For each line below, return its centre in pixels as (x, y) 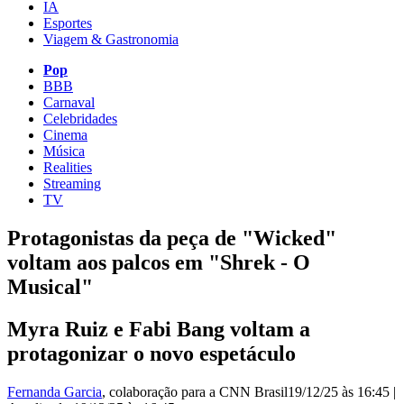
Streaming (72, 183)
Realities (68, 167)
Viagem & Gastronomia (111, 39)
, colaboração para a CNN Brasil (195, 391)
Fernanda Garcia (55, 391)
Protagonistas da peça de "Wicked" (172, 238)
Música (64, 151)
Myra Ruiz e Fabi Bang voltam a (159, 329)
